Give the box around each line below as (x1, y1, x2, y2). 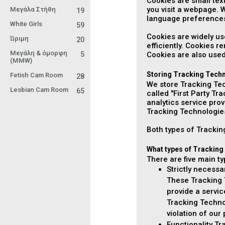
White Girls (10, 20, 42, 28)
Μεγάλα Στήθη (10, 6, 56, 13)
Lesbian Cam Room (10, 86, 68, 93)
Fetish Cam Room (10, 71, 63, 79)
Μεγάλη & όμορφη (10, 49, 67, 57)
